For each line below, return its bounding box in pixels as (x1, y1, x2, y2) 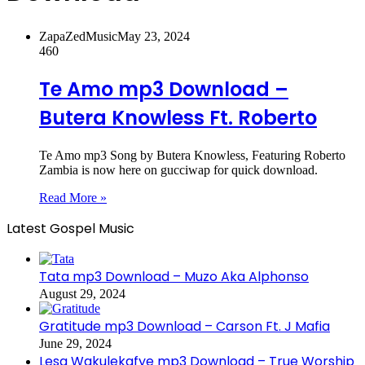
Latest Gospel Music (7, 218, 134, 238)
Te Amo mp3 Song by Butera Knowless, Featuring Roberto (39, 147, 345, 162)
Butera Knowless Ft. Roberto (39, 103, 317, 131)
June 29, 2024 (39, 336, 112, 350)
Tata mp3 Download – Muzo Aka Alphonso (39, 266, 309, 286)
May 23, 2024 (117, 29, 190, 43)
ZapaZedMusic (39, 29, 117, 43)
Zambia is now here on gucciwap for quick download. (39, 162, 318, 177)
